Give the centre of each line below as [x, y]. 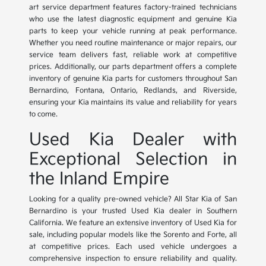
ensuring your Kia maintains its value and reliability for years [133, 103]
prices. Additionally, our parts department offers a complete [133, 67]
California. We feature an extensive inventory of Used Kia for [133, 223]
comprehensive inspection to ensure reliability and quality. [133, 259]
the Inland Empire [99, 179]
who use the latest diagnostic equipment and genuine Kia [133, 20]
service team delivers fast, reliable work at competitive [133, 55]
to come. [44, 115]
